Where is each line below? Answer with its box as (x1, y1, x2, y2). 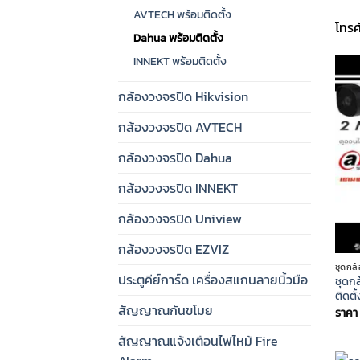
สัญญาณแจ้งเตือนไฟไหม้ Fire (118, 330, 278, 350)
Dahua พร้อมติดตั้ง (133, 28, 223, 47)
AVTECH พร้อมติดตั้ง (133, 5, 231, 23)
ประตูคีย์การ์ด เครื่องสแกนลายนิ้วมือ (118, 269, 308, 289)
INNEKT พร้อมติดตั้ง (133, 51, 227, 70)
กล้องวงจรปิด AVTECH (118, 117, 242, 137)
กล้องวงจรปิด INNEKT (118, 178, 238, 198)
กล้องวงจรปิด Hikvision (118, 86, 248, 106)
